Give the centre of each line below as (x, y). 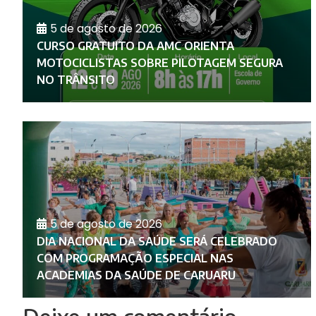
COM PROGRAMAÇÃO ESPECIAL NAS (135, 259)
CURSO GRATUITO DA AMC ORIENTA (135, 46)
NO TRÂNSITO (76, 80)
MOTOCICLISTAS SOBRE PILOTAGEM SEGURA (160, 63)
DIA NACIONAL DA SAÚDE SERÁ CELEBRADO (157, 242)
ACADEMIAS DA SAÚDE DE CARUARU (136, 275)
